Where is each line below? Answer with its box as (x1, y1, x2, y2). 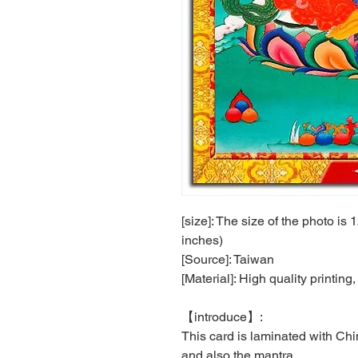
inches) (181, 233, 223, 248)
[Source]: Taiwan (181, 252, 274, 267)
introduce (194, 309, 247, 324)
